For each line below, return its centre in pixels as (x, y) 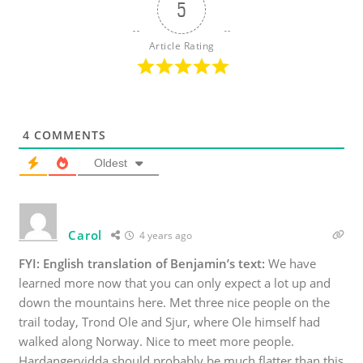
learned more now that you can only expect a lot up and (175, 282)
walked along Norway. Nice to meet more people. (157, 341)
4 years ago (164, 235)
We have (291, 263)
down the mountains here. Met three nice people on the (175, 302)
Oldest (111, 162)
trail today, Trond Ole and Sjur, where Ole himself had (170, 321)
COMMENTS (68, 135)
